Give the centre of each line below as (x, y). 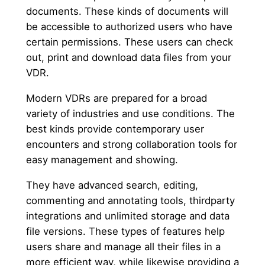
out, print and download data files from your (128, 58)
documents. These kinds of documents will (127, 12)
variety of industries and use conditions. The (130, 113)
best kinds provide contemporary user (115, 129)
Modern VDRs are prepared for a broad (116, 98)
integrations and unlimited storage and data (127, 216)
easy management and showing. (102, 159)
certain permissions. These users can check (129, 42)
